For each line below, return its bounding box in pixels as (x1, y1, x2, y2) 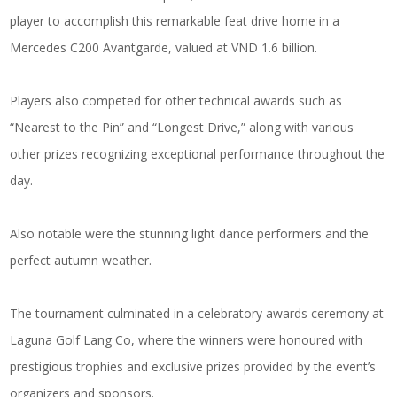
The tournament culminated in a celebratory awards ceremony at (10, 305, 385, 323)
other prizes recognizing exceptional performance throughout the (10, 145, 385, 163)
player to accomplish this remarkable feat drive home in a (10, 12, 340, 30)
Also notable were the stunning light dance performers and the (10, 225, 370, 243)
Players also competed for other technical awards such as (10, 92, 343, 110)
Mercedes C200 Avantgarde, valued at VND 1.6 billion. (10, 39, 318, 57)
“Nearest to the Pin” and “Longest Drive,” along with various (10, 119, 354, 136)
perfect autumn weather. (10, 252, 152, 269)
